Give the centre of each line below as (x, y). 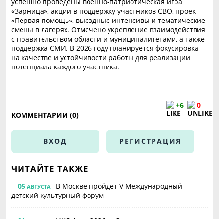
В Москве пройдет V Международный (119, 186)
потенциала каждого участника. (65, 67)
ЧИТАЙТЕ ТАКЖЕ (50, 168)
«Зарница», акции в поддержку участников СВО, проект (105, 11)
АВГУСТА (38, 186)
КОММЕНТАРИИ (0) (45, 115)
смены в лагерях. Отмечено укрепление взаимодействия (108, 30)
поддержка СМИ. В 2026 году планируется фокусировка (105, 48)
